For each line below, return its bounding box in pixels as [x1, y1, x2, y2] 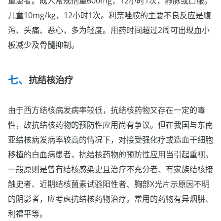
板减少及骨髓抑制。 [8, 39, 79, 50]
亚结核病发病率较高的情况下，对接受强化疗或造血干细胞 [8, 134, 213, 145]
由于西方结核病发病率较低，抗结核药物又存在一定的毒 [8, 104, 205, 115]
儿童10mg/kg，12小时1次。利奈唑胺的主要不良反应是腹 [8, 9, 211, 21]
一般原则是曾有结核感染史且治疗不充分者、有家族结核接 [8, 163, 213, 175]
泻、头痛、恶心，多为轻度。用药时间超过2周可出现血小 [8, 24, 210, 36]
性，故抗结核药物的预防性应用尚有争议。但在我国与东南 [8, 119, 213, 130]
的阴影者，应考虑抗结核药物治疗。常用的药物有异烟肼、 [8, 193, 213, 204]
